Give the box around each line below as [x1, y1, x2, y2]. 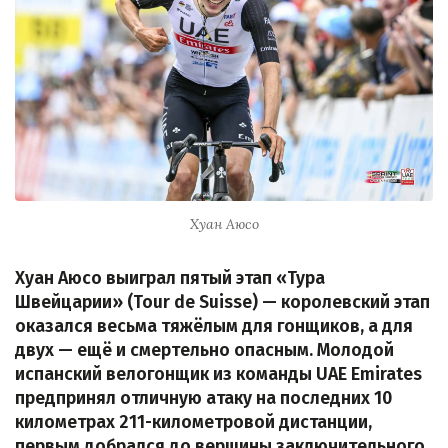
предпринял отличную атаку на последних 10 [15, 388, 392, 410]
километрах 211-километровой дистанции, [15, 412, 372, 434]
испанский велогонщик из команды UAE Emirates [15, 364, 422, 386]
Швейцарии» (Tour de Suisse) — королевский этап [15, 292, 430, 314]
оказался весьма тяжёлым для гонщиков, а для [15, 316, 413, 338]
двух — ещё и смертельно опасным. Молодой [15, 340, 394, 362]
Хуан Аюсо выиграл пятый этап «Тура [15, 268, 325, 290]
